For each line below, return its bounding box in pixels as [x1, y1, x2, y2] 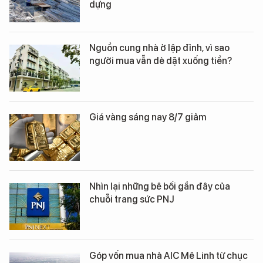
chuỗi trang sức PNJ [89, 193, 174, 205]
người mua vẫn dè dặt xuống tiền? [89, 55, 232, 66]
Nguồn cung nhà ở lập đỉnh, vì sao [89, 42, 230, 53]
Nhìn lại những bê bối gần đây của [89, 180, 230, 192]
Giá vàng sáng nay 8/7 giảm [89, 111, 207, 123]
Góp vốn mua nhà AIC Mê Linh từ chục [89, 249, 248, 261]
